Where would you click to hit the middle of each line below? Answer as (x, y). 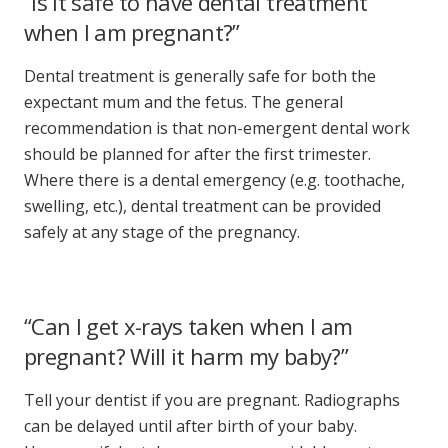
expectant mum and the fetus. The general (183, 101)
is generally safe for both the (265, 75)
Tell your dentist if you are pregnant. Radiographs (212, 399)
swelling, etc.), (77, 205)
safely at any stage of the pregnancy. (162, 231)
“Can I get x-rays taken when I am (188, 325)
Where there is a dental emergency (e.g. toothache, (214, 179)
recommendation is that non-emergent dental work (217, 127)
